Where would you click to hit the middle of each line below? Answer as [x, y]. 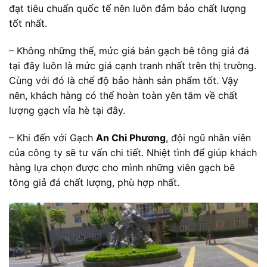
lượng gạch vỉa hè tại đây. [67, 111]
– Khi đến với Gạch [52, 137]
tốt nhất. [28, 24]
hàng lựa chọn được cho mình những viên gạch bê [122, 167]
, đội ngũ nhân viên [208, 137]
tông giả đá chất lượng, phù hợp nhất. [94, 182]
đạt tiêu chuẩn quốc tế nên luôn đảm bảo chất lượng [128, 9]
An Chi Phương [131, 137]
